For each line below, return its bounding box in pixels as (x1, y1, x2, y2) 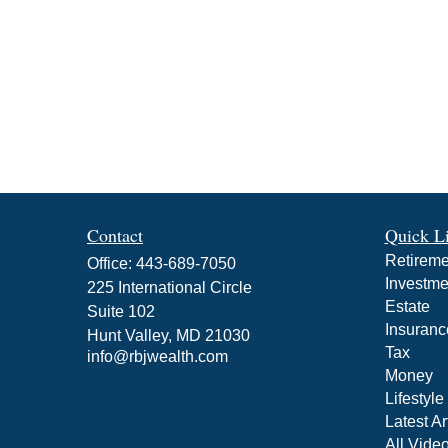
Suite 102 (87, 303, 155, 321)
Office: (87, 255, 136, 273)
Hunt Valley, (87, 327, 172, 345)
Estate (384, 298, 430, 316)
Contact (87, 223, 143, 248)
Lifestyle (384, 390, 444, 408)
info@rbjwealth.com (87, 348, 228, 366)
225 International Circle (87, 279, 252, 297)
